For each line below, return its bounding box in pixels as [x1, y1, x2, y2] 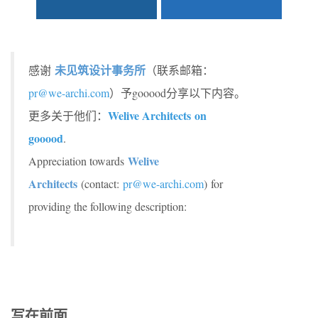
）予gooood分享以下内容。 [109, 85, 246, 100]
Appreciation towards [28, 153, 128, 168]
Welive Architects [108, 107, 191, 124]
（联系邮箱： [146, 62, 214, 77]
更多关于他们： [28, 108, 108, 123]
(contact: [77, 176, 123, 191]
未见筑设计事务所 [55, 62, 146, 78]
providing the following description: [28, 199, 187, 214]
